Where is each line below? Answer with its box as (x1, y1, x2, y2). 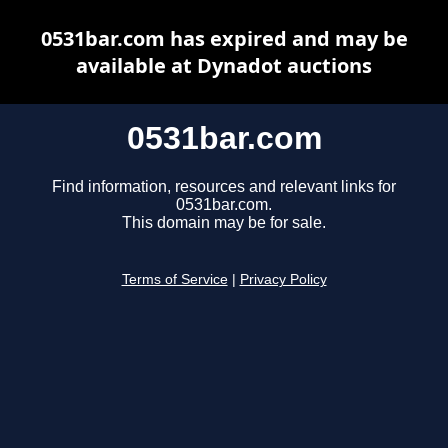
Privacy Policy (239, 272, 327, 288)
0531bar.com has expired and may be (40, 25, 408, 52)
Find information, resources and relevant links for (52, 178, 396, 196)
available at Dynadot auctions (76, 52, 372, 79)
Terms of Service (121, 272, 228, 288)
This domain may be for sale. (122, 214, 326, 232)
